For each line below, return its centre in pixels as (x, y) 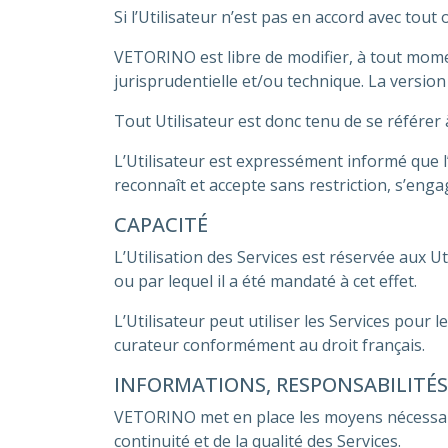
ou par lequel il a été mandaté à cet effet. (265, 281)
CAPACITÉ (161, 224)
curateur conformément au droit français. (269, 345)
